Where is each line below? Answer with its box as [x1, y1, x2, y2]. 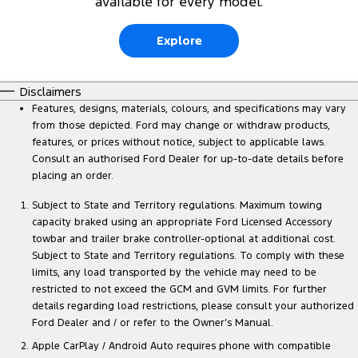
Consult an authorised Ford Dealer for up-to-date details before [32, 153, 344, 166]
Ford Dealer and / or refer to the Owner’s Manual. [32, 316, 273, 330]
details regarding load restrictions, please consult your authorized [32, 300, 354, 313]
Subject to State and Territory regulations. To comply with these [32, 249, 344, 263]
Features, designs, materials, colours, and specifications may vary [32, 102, 346, 116]
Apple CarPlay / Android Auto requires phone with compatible [32, 340, 331, 353]
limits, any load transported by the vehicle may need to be [32, 266, 316, 280]
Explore [156, 33, 202, 49]
